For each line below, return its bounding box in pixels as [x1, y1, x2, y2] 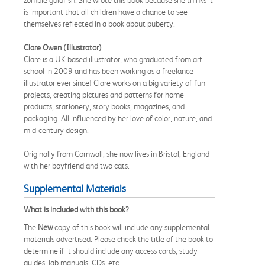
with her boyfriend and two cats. [24, 160, 130, 170]
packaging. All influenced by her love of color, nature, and [24, 113, 212, 123]
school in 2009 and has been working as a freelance [24, 66, 193, 76]
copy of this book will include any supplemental [53, 222, 209, 232]
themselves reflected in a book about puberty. [24, 18, 175, 28]
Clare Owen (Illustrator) [24, 42, 102, 52]
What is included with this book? [24, 204, 129, 214]
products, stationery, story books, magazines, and [24, 101, 185, 111]
